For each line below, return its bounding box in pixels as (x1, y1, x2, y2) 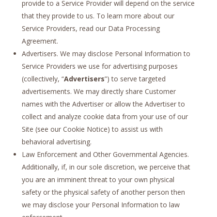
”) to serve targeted (104, 74, 166, 83)
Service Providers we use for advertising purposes (21, 61, 178, 71)
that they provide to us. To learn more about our (21, 11, 174, 20)
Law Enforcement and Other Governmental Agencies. (21, 149, 189, 159)
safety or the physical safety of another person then (21, 187, 185, 197)
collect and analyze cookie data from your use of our (21, 111, 188, 121)
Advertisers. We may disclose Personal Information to (21, 48, 190, 58)
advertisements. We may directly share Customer (21, 86, 176, 96)
